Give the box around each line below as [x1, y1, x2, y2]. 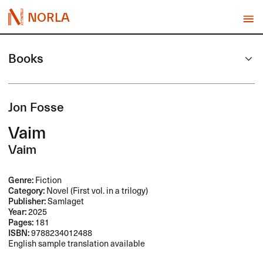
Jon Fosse [8, 100, 65, 116]
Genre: [8, 173, 34, 187]
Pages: [8, 215, 34, 229]
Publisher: [8, 194, 46, 208]
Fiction [33, 173, 62, 187]
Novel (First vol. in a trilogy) [45, 184, 149, 197]
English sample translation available [8, 237, 146, 250]
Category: [8, 184, 45, 197]
